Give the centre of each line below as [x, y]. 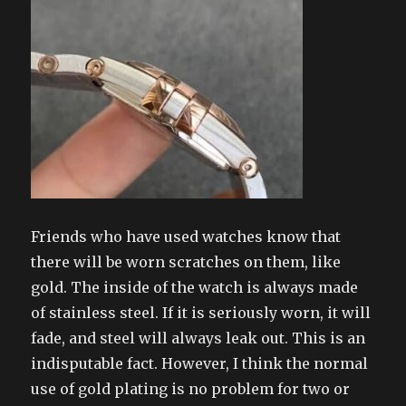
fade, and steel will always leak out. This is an [198, 338]
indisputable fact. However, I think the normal [200, 363]
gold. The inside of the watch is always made [195, 287]
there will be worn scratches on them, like [186, 261]
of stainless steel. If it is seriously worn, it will [201, 312]
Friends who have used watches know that [186, 236]
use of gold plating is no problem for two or [191, 388]
